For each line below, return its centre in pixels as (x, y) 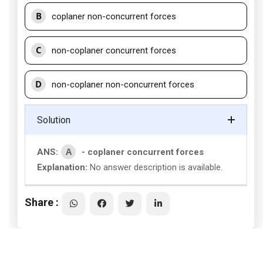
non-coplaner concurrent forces (114, 50)
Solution (54, 120)
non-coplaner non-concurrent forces (123, 85)
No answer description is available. (155, 167)
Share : (42, 202)
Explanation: (62, 167)
